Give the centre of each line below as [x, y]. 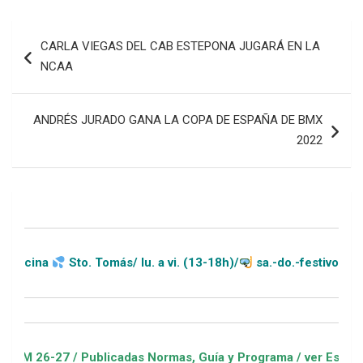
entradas [53, 84]
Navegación [65, 32]
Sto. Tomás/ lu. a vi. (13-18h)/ [94, 263]
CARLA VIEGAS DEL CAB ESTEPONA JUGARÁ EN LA [180, 46]
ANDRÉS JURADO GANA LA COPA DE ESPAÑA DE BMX [178, 120]
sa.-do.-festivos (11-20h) [270, 263]
